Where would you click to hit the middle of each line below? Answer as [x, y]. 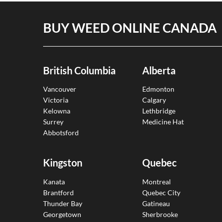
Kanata [54, 182]
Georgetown [62, 214]
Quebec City [161, 193]
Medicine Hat [163, 122]
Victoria [56, 100]
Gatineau [156, 203]
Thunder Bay [63, 203]
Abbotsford [61, 133]
